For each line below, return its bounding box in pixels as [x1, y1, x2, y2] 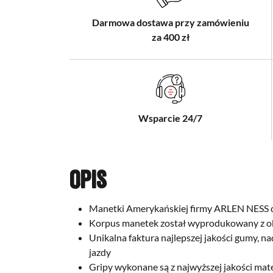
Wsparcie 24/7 [138, 112, 202, 124]
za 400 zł [151, 30, 190, 43]
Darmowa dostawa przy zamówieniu [91, 16, 249, 28]
